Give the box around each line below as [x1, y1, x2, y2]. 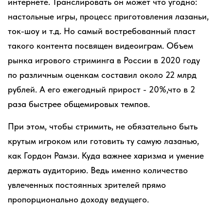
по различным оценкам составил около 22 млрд [8, 70, 197, 80]
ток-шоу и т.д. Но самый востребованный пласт [8, 26, 196, 36]
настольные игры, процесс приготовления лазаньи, [8, 11, 209, 21]
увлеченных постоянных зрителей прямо [8, 180, 166, 190]
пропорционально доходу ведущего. [8, 194, 149, 204]
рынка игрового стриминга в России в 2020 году [8, 55, 200, 65]
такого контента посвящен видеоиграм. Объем [8, 40, 193, 51]
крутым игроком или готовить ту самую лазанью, [8, 136, 199, 146]
